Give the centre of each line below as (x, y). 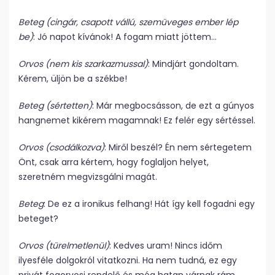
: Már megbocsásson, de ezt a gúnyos (173, 106)
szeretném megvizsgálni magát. (88, 177)
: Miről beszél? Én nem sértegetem (178, 147)
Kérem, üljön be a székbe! (73, 79)
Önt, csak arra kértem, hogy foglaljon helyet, (114, 162)
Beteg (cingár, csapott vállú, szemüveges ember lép (128, 22)
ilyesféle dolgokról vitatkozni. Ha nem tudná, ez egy (128, 260)
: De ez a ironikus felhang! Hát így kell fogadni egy (149, 204)
